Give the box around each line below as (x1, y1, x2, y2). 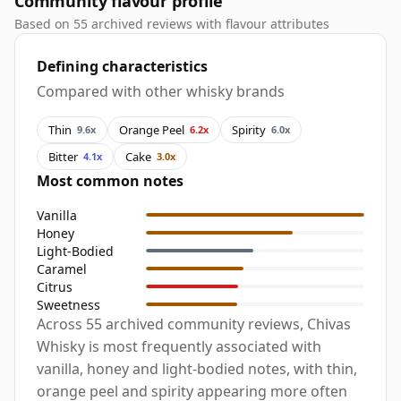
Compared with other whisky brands (37, 81, 285, 102)
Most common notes (37, 171, 183, 192)
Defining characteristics (37, 56, 208, 77)
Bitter (48, 148, 78, 165)
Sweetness (37, 295, 100, 313)
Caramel (37, 260, 87, 277)
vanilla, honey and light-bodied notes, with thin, (37, 359, 357, 380)
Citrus (37, 277, 73, 295)
